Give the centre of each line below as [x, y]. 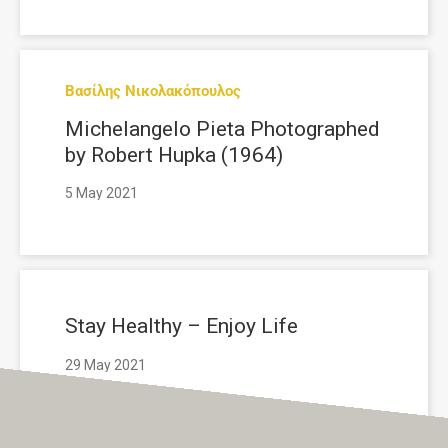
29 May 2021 [105, 364]
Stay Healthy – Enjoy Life [181, 326]
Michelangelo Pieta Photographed [222, 128]
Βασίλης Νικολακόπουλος [153, 91]
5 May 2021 [101, 193]
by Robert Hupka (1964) [174, 154]
